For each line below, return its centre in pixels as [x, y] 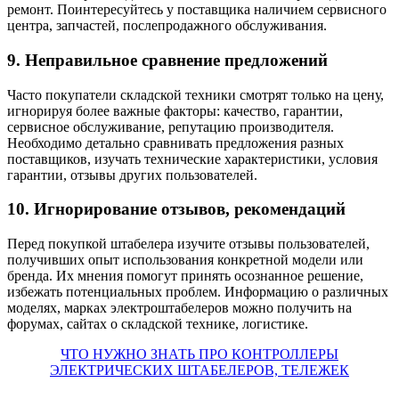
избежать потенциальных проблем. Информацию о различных [198, 291]
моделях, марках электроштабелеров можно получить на [179, 307]
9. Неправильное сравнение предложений [167, 60]
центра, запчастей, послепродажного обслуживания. [167, 26]
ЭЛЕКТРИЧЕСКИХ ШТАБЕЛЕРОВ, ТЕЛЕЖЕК [199, 370]
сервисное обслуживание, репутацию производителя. [171, 126]
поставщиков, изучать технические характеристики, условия [192, 159]
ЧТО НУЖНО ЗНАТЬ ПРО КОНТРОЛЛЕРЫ [199, 354]
